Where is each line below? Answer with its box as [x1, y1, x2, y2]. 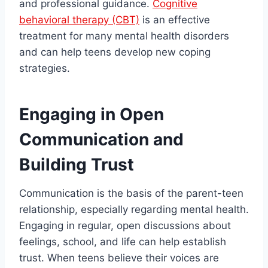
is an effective [139, 14, 210, 26]
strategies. [19, 62, 70, 75]
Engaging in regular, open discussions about [19, 220, 231, 232]
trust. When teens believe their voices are [19, 252, 219, 264]
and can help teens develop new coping [19, 46, 211, 59]
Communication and [19, 129, 184, 150]
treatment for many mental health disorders [19, 30, 229, 42]
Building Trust [19, 154, 134, 175]
